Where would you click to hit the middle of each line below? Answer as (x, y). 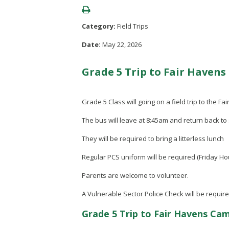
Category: (99, 26)
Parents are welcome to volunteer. (135, 175)
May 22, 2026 (122, 44)
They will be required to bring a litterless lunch (153, 138)
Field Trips (133, 26)
